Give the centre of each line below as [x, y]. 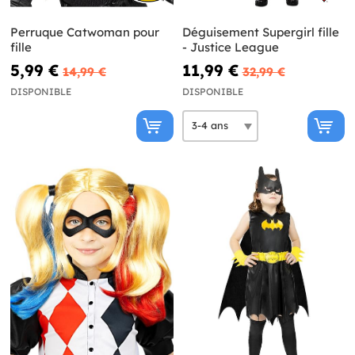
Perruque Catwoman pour [85, 32]
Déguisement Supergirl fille [260, 32]
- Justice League [230, 47]
